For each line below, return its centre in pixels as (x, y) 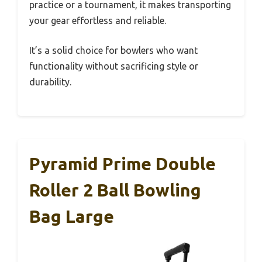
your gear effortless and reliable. (98, 20)
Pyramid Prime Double (123, 163)
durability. (50, 82)
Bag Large (72, 216)
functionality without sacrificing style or (114, 66)
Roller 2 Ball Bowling (115, 190)
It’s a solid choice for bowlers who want (113, 50)
